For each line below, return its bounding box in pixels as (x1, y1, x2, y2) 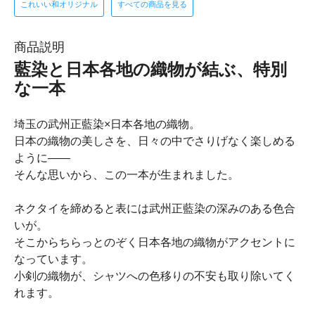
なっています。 (14, 252, 93, 265)
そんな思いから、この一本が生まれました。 (14, 168, 239, 181)
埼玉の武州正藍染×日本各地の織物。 (14, 117, 200, 130)
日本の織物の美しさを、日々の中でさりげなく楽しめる (14, 134, 295, 147)
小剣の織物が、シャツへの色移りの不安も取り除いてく (14, 269, 295, 282)
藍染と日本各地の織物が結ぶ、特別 (14, 59, 287, 79)
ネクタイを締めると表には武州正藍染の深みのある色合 (14, 202, 295, 214)
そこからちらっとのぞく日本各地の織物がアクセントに (14, 236, 295, 248)
